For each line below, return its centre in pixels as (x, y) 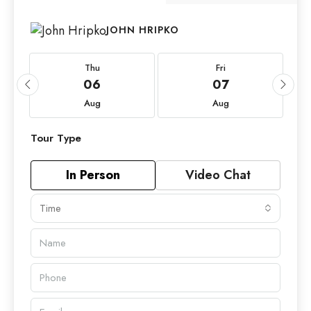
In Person (93, 175)
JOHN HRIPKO (143, 30)
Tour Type (56, 138)
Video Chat (218, 175)
